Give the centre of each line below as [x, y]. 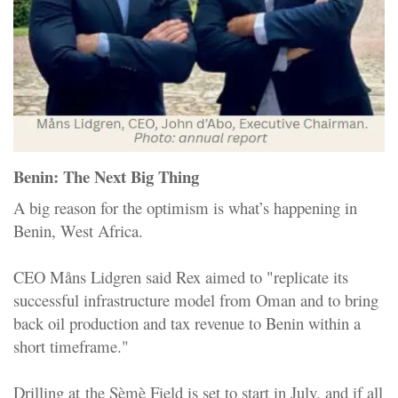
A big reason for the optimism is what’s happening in [185, 208]
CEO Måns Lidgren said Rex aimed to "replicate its [181, 277]
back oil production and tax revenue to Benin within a [187, 323]
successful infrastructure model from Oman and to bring [196, 300]
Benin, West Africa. [78, 231]
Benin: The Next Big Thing [106, 176]
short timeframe [65, 346]
